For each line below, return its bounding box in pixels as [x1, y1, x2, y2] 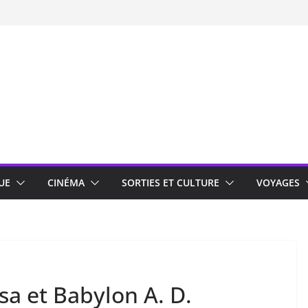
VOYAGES [256, 176, 300, 189]
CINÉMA [47, 176, 85, 189]
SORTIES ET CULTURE [122, 176, 219, 189]
